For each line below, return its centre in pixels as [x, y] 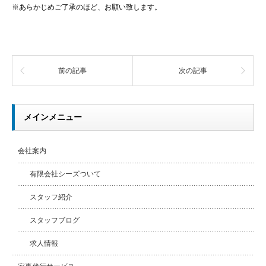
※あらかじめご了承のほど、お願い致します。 [87, 7]
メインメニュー [53, 117]
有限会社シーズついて [65, 174]
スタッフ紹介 [51, 197]
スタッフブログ [55, 221]
